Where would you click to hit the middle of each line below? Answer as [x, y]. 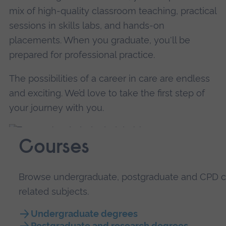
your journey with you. [56, 107]
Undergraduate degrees [84, 213]
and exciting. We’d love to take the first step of [107, 93]
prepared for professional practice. [82, 54]
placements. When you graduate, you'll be [99, 40]
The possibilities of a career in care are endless [109, 78]
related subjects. [54, 191]
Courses [54, 149]
